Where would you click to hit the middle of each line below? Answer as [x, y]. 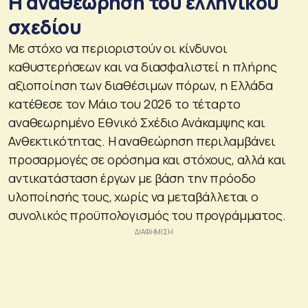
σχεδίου [45, 26]
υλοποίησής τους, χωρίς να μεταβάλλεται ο [133, 196]
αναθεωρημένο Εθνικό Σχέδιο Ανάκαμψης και [137, 122]
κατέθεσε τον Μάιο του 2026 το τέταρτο [124, 103]
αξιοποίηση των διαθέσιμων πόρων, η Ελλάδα [141, 85]
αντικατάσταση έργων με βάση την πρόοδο [132, 178]
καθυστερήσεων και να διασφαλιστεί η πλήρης [143, 66]
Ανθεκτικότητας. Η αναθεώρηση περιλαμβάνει [142, 141]
